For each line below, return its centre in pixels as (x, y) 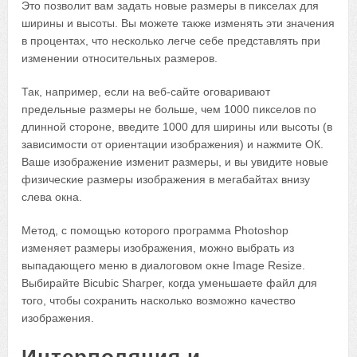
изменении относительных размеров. (120, 59)
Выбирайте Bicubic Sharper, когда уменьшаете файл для (170, 283)
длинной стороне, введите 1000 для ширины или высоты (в (177, 127)
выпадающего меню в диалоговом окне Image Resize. (164, 266)
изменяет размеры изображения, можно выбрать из (158, 248)
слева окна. (52, 197)
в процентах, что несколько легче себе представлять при (171, 41)
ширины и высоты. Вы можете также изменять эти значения (178, 24)
